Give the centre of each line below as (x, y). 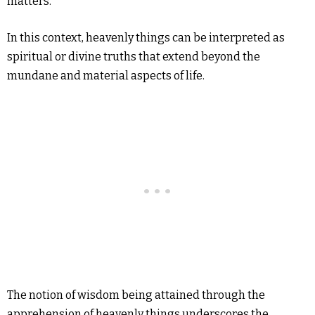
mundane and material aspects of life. (106, 76)
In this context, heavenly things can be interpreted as (146, 38)
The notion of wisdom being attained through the (136, 295)
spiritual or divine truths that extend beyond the (134, 57)
